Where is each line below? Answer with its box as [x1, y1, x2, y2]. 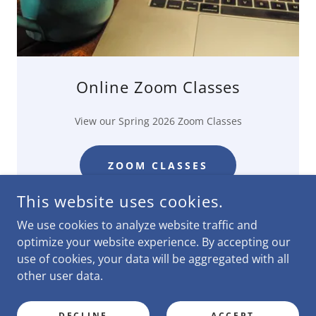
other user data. [17, 268, 103, 284]
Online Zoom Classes [75, 76, 241, 97]
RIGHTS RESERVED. [115, 265, 201, 277]
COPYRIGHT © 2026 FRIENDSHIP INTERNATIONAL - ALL [34, 253, 282, 265]
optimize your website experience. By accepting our [17, 234, 291, 250]
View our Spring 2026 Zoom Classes [74, 114, 242, 128]
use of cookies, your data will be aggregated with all [17, 251, 289, 267]
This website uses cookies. [17, 190, 224, 212]
